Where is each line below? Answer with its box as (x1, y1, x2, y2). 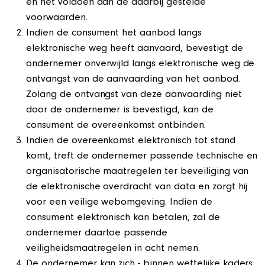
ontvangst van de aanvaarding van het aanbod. (26, 75, 240, 85)
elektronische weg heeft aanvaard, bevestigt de (26, 44, 243, 54)
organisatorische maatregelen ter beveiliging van (26, 167, 249, 177)
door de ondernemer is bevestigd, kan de (26, 105, 214, 116)
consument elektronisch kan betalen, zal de (26, 213, 220, 224)
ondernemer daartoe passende (26, 228, 168, 239)
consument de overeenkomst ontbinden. (26, 121, 206, 131)
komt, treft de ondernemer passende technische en (26, 151, 258, 162)
